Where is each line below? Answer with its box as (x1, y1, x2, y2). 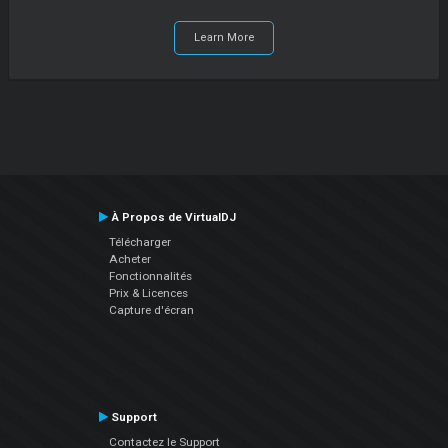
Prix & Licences (108, 285, 188, 300)
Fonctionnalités (108, 268, 192, 283)
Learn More (193, 31, 255, 45)
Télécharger (108, 234, 171, 249)
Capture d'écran (108, 302, 194, 317)
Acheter (108, 251, 151, 266)
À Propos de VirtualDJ (107, 209, 236, 224)
